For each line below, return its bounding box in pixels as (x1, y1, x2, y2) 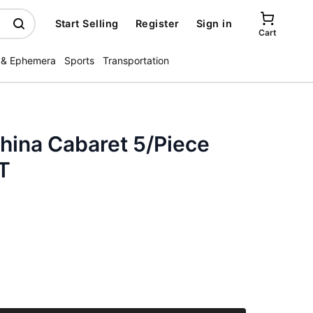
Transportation (103, 54, 169, 66)
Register (135, 17, 180, 29)
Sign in (196, 17, 232, 29)
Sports (64, 54, 94, 66)
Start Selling (54, 17, 119, 29)
